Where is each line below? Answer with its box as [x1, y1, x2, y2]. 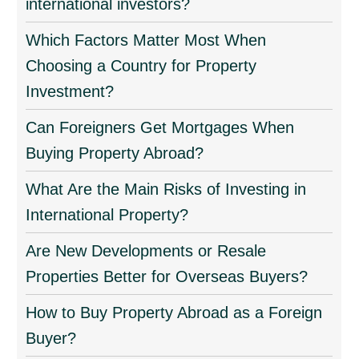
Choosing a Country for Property [26, 57, 257, 75]
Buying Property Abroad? [26, 144, 204, 162]
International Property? [26, 206, 189, 224]
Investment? [26, 83, 115, 100]
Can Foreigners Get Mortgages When [26, 119, 295, 136]
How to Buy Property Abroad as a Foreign [26, 304, 323, 321]
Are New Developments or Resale [26, 242, 267, 260]
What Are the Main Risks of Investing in [26, 180, 307, 198]
